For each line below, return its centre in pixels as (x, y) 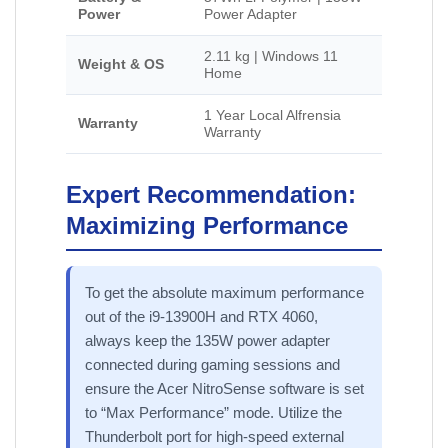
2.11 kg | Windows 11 (271, 57)
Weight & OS (121, 65)
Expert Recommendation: (211, 195)
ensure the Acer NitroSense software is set (224, 389)
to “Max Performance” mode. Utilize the (213, 413)
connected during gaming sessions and (212, 365)
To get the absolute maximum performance (224, 293)
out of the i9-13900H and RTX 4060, (201, 317)
